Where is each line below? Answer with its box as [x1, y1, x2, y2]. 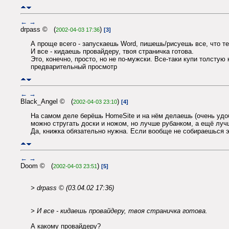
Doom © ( [20, 162, 53, 170]
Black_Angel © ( [20, 97, 73, 105]
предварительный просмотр [31, 63, 117, 71]
